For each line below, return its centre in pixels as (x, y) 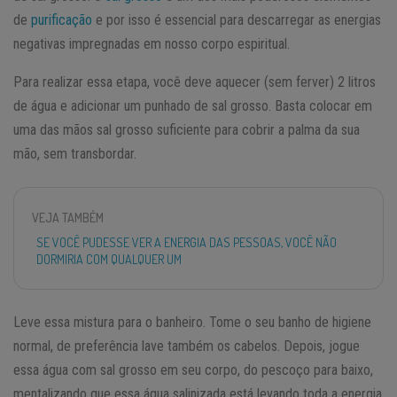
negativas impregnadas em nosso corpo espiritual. (152, 43)
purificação (62, 19)
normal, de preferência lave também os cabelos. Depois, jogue (187, 346)
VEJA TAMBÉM (68, 217)
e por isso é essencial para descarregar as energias (237, 19)
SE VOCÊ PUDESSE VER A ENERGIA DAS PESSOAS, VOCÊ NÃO (187, 242)
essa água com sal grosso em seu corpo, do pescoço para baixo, (193, 370)
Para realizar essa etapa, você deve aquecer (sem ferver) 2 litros (195, 82)
